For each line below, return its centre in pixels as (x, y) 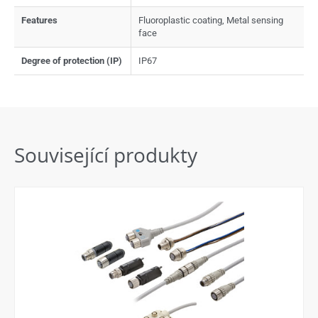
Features (39, 20)
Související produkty (106, 154)
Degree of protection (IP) (72, 60)
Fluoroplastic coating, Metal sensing (211, 20)
